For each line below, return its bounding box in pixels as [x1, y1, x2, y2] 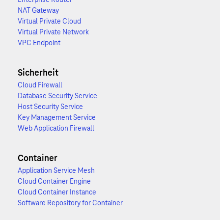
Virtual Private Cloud [18, 17, 81, 26]
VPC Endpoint [18, 38, 60, 47]
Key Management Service [18, 113, 96, 122]
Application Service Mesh [18, 166, 95, 175]
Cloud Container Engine [18, 177, 91, 186]
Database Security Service [18, 91, 97, 100]
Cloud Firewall [18, 81, 62, 89]
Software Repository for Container [18, 198, 123, 207]
